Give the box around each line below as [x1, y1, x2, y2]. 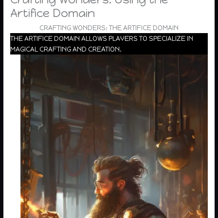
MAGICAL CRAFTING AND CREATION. [10, 45, 122, 53]
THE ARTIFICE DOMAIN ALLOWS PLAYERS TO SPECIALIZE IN [10, 34, 194, 42]
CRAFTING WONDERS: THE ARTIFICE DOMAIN [39, 23, 179, 32]
